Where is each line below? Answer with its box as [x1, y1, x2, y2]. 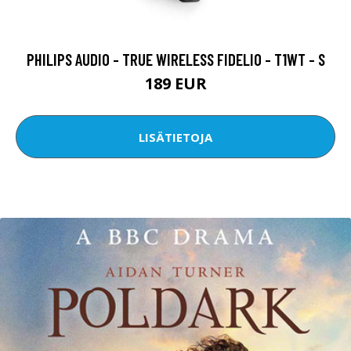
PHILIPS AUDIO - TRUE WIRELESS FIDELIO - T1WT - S [26, 49, 325, 70]
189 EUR [144, 73, 207, 95]
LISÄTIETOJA [139, 128, 212, 145]
